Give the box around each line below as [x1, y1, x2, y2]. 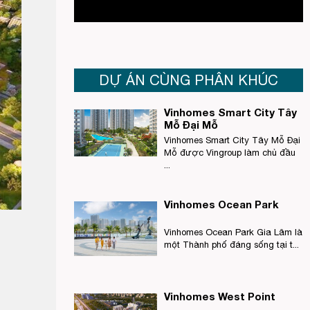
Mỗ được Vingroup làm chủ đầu [164, 147, 295, 158]
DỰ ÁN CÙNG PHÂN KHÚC [99, 72, 278, 88]
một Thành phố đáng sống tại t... [164, 239, 299, 250]
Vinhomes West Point [164, 290, 275, 302]
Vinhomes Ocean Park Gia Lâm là [164, 227, 302, 237]
